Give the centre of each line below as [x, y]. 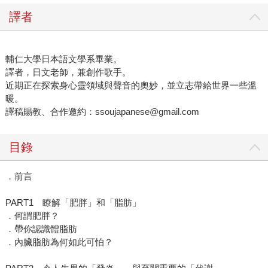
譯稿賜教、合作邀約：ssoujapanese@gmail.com [102, 112]
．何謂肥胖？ [32, 216]
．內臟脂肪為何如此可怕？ [59, 242]
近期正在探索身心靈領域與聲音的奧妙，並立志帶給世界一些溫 [131, 86]
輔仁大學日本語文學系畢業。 [63, 59]
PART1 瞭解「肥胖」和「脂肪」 [73, 203]
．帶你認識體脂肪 [41, 229]
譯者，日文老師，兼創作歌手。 [68, 72]
